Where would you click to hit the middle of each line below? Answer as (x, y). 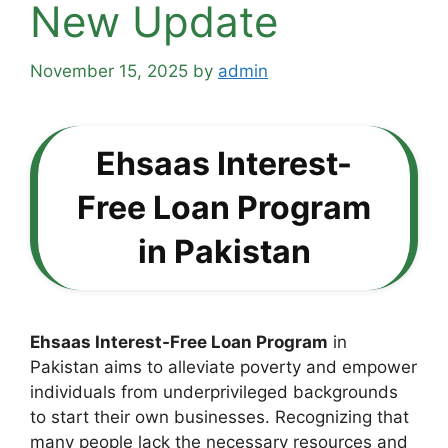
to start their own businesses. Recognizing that (219, 416)
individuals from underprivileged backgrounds (214, 391)
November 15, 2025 (109, 70)
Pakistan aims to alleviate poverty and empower (223, 366)
